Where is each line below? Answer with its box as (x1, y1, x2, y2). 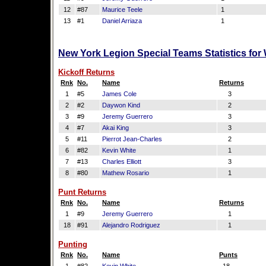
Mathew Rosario (102, 169, 149, 176)
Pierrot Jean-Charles (102, 135, 162, 142)
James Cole (102, 90, 137, 97)
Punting (58, 240, 87, 249)
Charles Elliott (102, 158, 141, 165)
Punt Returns (58, 188, 106, 197)
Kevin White (102, 147, 136, 154)
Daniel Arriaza (102, 17, 142, 24)
